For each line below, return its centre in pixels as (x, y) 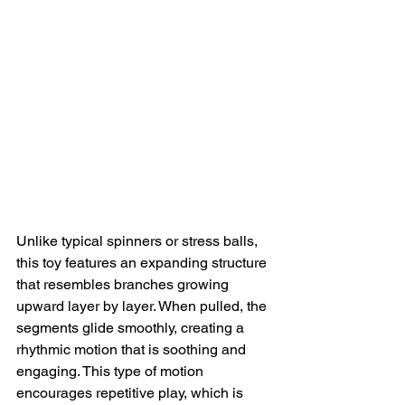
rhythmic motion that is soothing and (133, 350)
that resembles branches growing (124, 285)
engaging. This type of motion (112, 372)
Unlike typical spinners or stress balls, (139, 241)
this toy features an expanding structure (143, 263)
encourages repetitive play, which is (132, 393)
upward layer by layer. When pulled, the (143, 306)
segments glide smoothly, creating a (132, 328)
